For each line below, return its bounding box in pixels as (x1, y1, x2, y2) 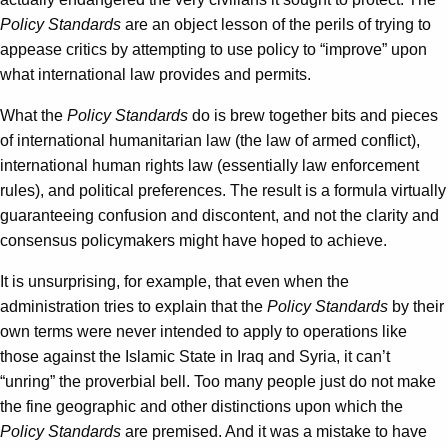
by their (388, 298, 444, 316)
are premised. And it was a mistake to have (121, 423, 427, 441)
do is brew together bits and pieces (188, 107, 438, 125)
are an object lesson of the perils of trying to (121, 16, 431, 34)
